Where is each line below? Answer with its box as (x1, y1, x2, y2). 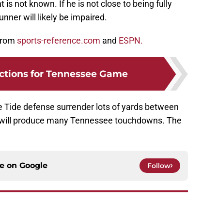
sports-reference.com (17, 35, 100, 46)
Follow (147, 161, 170, 170)
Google (19, 161, 47, 170)
